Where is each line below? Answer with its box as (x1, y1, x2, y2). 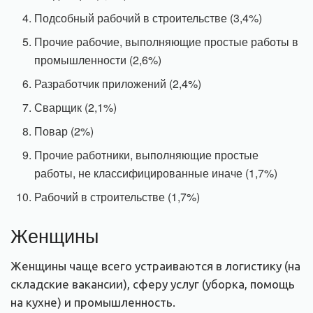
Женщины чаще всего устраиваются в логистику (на (10, 259, 300, 273)
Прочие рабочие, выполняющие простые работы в (34, 33, 299, 50)
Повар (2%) (34, 122, 94, 139)
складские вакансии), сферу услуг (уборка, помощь (10, 277, 295, 291)
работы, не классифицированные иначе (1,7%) (34, 164, 278, 181)
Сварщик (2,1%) (34, 99, 117, 115)
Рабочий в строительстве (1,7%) (34, 188, 201, 205)
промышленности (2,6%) (34, 51, 162, 68)
